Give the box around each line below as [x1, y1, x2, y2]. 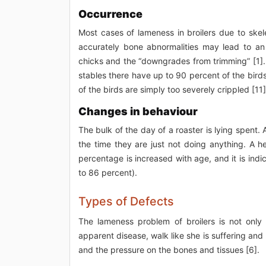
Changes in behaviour [78, 104, 198, 118]
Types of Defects [78, 194, 174, 208]
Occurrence [78, 7, 142, 20]
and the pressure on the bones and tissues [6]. [78, 244, 259, 255]
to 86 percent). [78, 167, 137, 178]
